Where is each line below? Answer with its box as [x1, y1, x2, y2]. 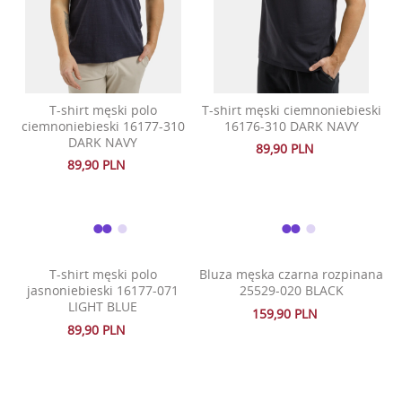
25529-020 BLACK [239, 282, 344, 300]
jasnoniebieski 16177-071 [27, 282, 179, 300]
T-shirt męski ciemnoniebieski [201, 101, 381, 119]
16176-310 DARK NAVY [223, 118, 359, 135]
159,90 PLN [252, 304, 319, 322]
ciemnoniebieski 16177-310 [21, 118, 185, 135]
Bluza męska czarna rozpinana [199, 266, 384, 284]
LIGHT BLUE [68, 298, 138, 316]
